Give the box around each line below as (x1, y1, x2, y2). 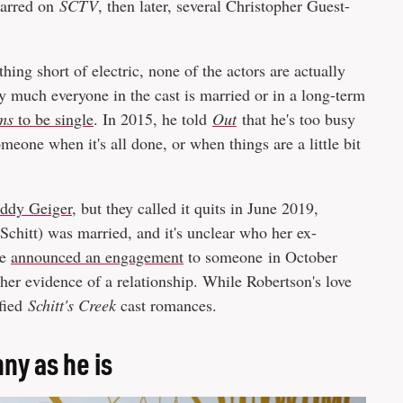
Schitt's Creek (28, 294, 116, 317)
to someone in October (184, 246, 337, 268)
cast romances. (116, 294, 222, 317)
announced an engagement (11, 246, 184, 268)
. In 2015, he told (94, 108, 212, 130)
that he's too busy (237, 108, 355, 130)
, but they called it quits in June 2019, (72, 197, 318, 219)
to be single (13, 108, 94, 130)
